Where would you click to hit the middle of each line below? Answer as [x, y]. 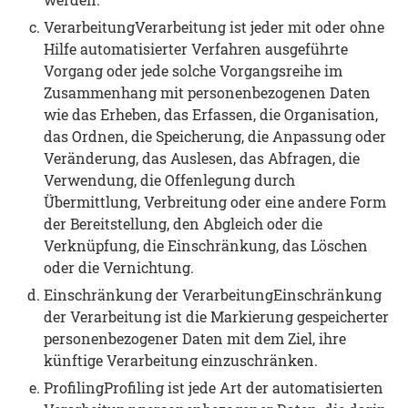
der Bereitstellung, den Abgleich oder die [183, 223]
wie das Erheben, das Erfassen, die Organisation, [211, 114]
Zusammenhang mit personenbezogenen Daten [207, 92]
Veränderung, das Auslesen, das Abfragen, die [202, 158]
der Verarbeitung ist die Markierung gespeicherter [216, 316]
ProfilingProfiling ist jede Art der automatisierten [214, 387]
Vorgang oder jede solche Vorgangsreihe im [193, 70]
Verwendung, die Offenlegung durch [169, 179]
